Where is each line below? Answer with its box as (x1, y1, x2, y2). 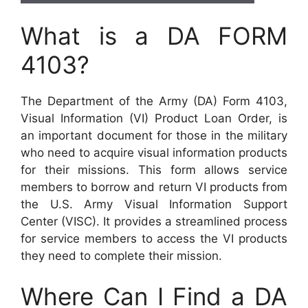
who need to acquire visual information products (21, 145, 287, 159)
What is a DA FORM (21, 21, 287, 50)
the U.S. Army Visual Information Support (21, 197, 287, 211)
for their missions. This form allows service (21, 162, 287, 177)
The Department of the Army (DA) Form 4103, (21, 93, 287, 108)
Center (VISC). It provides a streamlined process (21, 214, 287, 228)
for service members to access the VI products (21, 231, 287, 245)
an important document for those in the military (21, 128, 287, 142)
